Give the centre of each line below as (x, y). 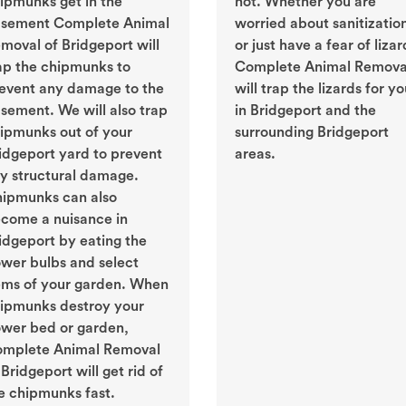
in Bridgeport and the (305, 111)
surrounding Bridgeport (312, 133)
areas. (255, 155)
